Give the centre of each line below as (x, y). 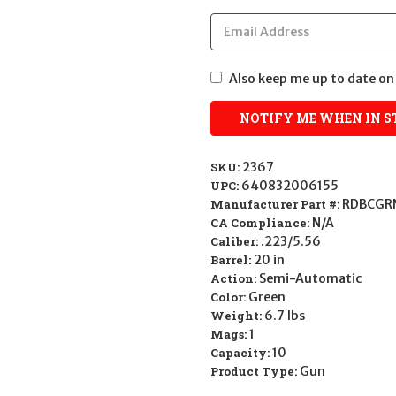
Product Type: (255, 372)
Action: (235, 279)
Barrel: (232, 260)
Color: (229, 297)
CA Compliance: (261, 223)
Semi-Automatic (310, 279)
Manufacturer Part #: (276, 205)
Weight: (237, 316)
